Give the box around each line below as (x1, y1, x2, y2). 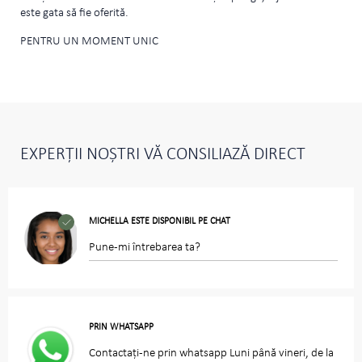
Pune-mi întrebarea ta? (89, 242, 200, 255)
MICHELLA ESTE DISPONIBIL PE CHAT (89, 217, 230, 227)
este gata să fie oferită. (20, 7, 128, 20)
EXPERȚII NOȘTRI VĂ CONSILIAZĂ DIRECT (20, 145, 305, 165)
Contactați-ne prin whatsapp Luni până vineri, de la (89, 347, 334, 360)
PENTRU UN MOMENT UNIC (20, 36, 158, 48)
